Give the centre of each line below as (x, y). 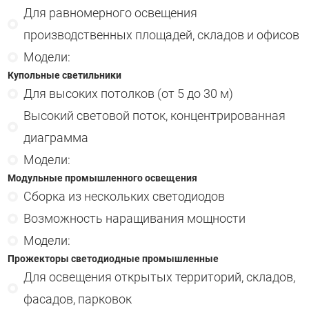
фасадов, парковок (77, 299)
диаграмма (56, 138)
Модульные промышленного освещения (102, 178)
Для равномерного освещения (110, 13)
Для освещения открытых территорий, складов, (159, 277)
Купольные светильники (64, 75)
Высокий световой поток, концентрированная (154, 116)
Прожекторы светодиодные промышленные (113, 258)
